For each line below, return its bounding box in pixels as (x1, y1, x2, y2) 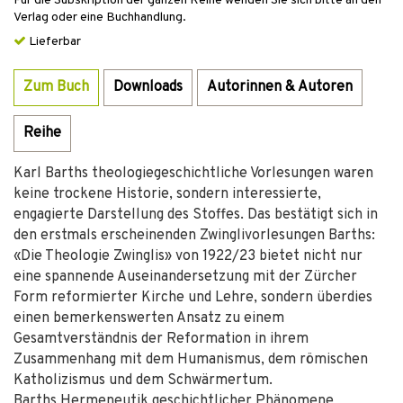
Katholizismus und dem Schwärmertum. (13, 372, 273, 390)
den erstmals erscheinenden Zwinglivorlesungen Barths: (13, 227, 375, 245)
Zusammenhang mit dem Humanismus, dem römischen (13, 351, 368, 369)
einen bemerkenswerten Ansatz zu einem (13, 309, 284, 327)
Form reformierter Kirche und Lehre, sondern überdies (13, 289, 372, 307)
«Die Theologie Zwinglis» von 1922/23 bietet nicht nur (13, 247, 363, 265)
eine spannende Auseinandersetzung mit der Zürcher (13, 268, 357, 286)
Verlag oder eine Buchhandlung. (13, 10, 186, 25)
